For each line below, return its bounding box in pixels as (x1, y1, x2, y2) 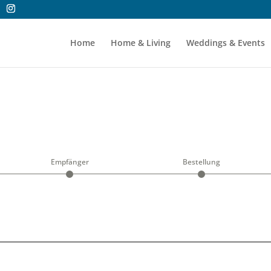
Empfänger (50, 156, 89, 167)
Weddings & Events (186, 37, 265, 48)
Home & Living (110, 37, 171, 48)
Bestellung (182, 156, 220, 167)
